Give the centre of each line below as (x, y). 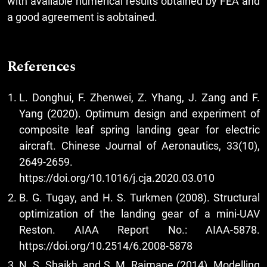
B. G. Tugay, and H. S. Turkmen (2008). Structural (139, 197)
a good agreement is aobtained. (83, 17)
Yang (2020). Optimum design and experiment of (139, 114)
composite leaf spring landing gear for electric (139, 130)
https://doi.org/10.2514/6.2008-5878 (106, 246)
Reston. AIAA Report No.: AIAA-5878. (139, 229)
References (41, 67)
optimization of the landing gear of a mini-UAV (139, 213)
